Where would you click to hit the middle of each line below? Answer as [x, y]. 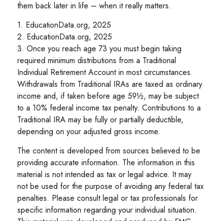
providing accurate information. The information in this [106, 162]
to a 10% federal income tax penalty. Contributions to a [109, 108]
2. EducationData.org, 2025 [65, 37]
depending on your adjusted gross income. [89, 131]
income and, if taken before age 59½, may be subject [108, 96]
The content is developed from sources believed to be [109, 150]
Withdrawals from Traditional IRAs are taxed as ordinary [110, 84]
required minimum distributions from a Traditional [97, 60]
